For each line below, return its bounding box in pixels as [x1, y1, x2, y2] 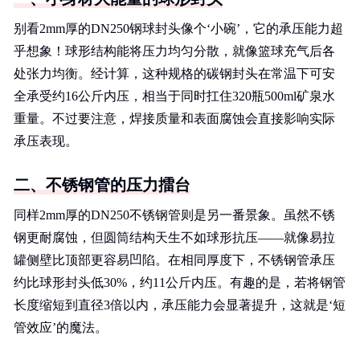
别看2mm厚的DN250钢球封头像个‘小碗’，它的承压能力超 [14, 22, 343, 35]
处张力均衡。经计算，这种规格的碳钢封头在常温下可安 [14, 67, 335, 80]
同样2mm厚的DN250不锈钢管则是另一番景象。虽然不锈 [14, 208, 335, 222]
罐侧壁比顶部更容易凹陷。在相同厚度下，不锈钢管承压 [14, 253, 335, 267]
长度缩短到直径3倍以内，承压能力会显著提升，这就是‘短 [14, 298, 346, 312]
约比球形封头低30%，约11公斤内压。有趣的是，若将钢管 [14, 276, 346, 289]
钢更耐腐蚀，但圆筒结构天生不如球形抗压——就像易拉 [14, 231, 335, 244]
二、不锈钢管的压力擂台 [14, 176, 190, 194]
